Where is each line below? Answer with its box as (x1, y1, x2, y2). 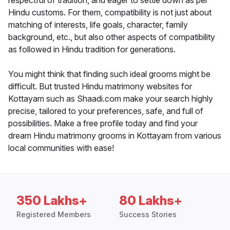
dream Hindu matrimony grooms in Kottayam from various (8, 130, 221, 141)
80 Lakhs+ (119, 193, 182, 208)
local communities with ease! (8, 143, 114, 154)
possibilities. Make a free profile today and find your (8, 118, 198, 129)
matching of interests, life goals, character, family (8, 20, 188, 30)
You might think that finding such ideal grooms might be (8, 69, 210, 80)
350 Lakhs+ (16, 193, 87, 208)
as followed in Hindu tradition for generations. (8, 44, 176, 55)
